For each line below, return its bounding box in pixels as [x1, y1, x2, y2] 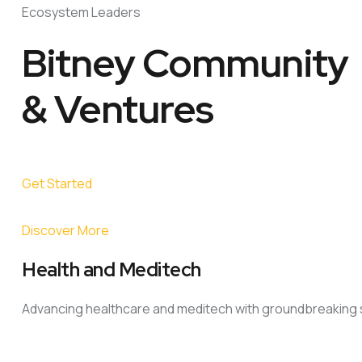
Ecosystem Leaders [22, 3, 141, 21]
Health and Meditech [22, 257, 201, 282]
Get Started [22, 175, 92, 192]
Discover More [22, 221, 109, 239]
